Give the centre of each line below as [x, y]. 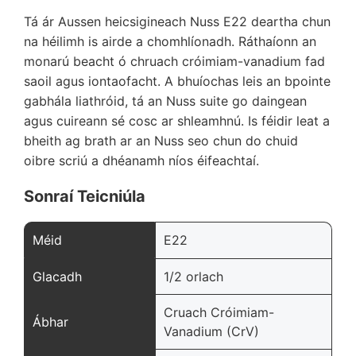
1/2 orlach [193, 276]
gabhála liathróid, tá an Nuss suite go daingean [165, 101]
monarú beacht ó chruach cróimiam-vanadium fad [174, 61]
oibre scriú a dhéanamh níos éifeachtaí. [141, 160]
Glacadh [57, 276]
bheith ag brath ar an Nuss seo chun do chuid [161, 140]
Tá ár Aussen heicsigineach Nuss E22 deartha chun [177, 21]
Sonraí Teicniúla [85, 196]
